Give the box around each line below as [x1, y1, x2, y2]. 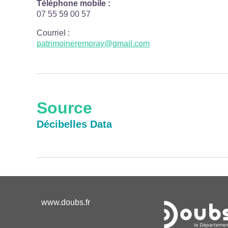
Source [37, 99, 92, 117]
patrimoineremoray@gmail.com [37, 39, 150, 48]
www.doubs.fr [41, 198, 90, 207]
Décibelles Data [37, 119, 112, 130]
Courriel [37, 28, 66, 37]
